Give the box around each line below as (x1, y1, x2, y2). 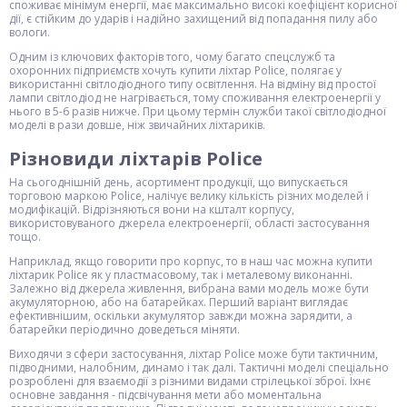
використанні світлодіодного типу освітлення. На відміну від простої (9, 76, 376, 92)
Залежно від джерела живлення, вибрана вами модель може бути (9, 281, 369, 296)
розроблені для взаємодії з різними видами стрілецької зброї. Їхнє (9, 373, 371, 389)
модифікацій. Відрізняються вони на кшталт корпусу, (9, 202, 294, 217)
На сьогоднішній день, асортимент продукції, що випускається (9, 174, 348, 190)
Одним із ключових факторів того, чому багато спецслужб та (9, 49, 335, 65)
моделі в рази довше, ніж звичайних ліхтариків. (9, 117, 265, 133)
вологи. (9, 25, 50, 40)
